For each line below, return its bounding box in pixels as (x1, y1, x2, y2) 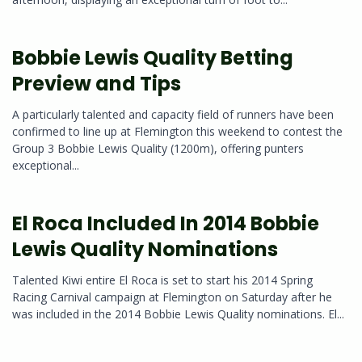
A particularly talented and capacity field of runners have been (12, 107, 334, 123)
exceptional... (12, 158, 79, 174)
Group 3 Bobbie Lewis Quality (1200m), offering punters (12, 141, 304, 157)
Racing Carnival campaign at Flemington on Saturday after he (12, 289, 332, 305)
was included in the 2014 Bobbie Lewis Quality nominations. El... (12, 306, 344, 322)
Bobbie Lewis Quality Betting (12, 44, 293, 72)
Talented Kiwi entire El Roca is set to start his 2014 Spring (12, 272, 313, 288)
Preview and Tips (12, 70, 181, 98)
